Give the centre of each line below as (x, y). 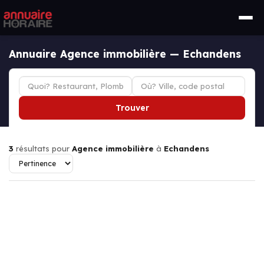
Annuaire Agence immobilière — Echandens (125, 54)
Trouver (132, 108)
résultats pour (43, 148)
